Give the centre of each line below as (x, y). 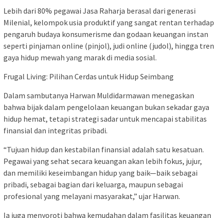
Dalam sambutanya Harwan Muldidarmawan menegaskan (99, 95)
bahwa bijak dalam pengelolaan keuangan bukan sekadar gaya (106, 107)
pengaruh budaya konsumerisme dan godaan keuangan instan (106, 34)
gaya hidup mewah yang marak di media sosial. (80, 57)
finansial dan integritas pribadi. (55, 130)
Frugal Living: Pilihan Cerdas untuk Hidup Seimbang (89, 76)
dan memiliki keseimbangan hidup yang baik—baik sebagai (100, 173)
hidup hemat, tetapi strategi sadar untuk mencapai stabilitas (105, 118)
